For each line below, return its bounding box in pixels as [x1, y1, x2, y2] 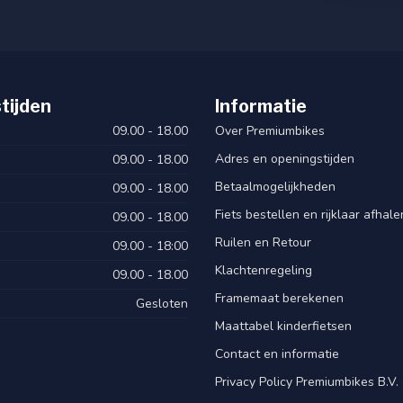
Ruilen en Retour [215, 233, 311, 251]
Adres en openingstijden [215, 149, 354, 167]
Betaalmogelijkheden [215, 177, 336, 195]
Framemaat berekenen [215, 289, 344, 307]
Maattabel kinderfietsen [215, 317, 352, 335]
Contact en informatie [215, 345, 339, 363]
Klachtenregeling [215, 261, 312, 279]
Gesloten [136, 294, 188, 312]
